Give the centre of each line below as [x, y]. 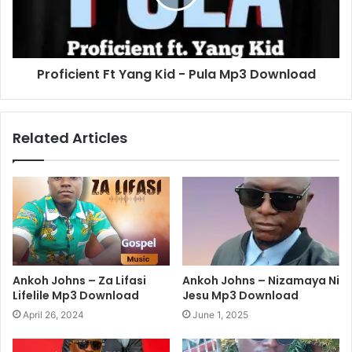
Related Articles [70, 138]
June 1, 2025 [220, 315]
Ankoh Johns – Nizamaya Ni [261, 281]
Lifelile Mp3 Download [76, 296]
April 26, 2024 [53, 315]
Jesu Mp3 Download [240, 296]
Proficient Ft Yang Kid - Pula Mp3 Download [176, 75]
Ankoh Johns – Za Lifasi [79, 281]
